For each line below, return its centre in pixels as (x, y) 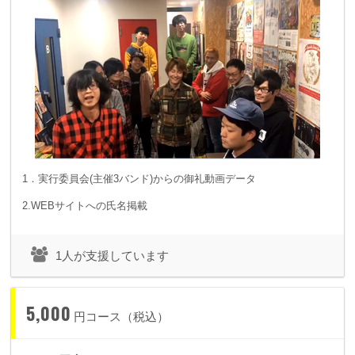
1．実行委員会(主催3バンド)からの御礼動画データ (139, 179)
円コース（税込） (122, 317)
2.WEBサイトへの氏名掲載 (85, 205)
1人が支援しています (112, 256)
